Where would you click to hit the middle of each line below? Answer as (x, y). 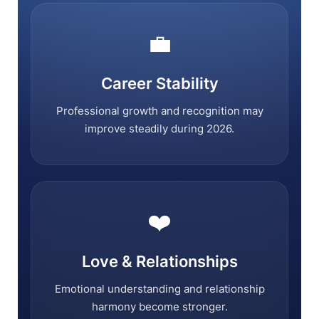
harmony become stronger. (159, 307)
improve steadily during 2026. (159, 129)
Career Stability (159, 83)
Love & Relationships (159, 261)
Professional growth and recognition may (159, 111)
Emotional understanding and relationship (159, 289)
